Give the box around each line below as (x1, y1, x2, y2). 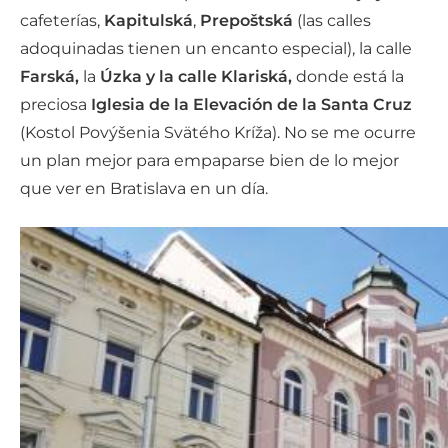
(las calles (297, 11, 371, 30)
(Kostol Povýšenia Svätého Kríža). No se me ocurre (20, 123, 416, 142)
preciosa (20, 95, 91, 114)
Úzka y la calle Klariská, (96, 67, 296, 86)
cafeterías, (20, 11, 104, 30)
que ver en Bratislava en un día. (20, 179, 268, 198)
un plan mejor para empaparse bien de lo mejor (20, 151, 399, 170)
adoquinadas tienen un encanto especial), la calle (20, 39, 412, 58)
